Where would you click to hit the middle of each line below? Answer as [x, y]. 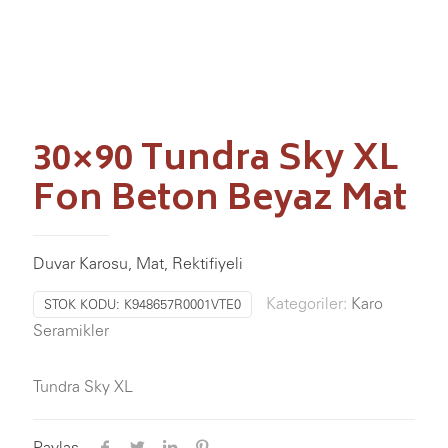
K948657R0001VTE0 [182, 304]
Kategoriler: [308, 303]
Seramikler [71, 330]
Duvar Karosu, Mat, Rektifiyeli [138, 263]
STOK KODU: [84, 304]
